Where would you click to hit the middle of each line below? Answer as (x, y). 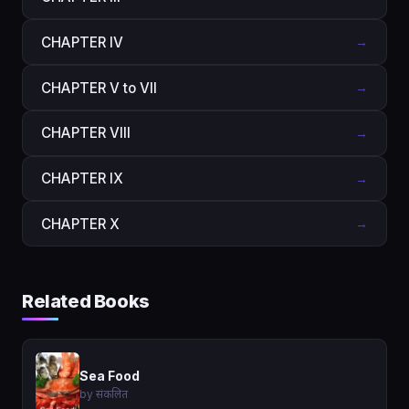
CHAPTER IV (82, 42)
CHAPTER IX (82, 179)
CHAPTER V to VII (99, 88)
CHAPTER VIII (86, 133)
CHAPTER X (80, 224)
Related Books (86, 302)
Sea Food (110, 376)
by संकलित (104, 394)
